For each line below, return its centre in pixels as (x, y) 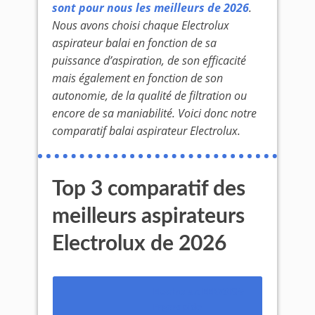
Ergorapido (177, 307)
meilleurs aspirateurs (148, 217)
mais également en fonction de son (137, 78)
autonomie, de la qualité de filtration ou (149, 96)
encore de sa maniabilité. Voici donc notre (154, 113)
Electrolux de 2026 (139, 244)
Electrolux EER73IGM (199, 291)
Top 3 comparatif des (149, 189)
